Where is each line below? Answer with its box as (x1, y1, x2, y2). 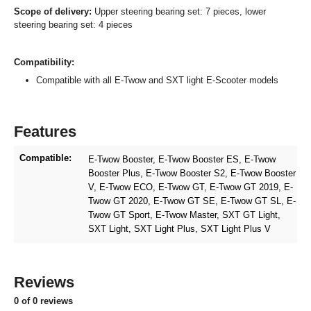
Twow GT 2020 (88, 195, 148, 206)
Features (14, 122, 76, 140)
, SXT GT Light (217, 209, 278, 220)
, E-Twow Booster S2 (140, 167, 225, 178)
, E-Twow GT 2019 (204, 181, 278, 192)
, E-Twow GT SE (148, 195, 215, 206)
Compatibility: (14, 56, 74, 67)
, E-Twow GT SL (215, 195, 281, 206)
